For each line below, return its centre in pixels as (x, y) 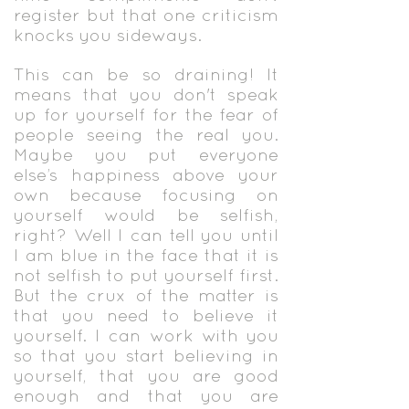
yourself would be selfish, (146, 215)
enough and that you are (146, 395)
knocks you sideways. (108, 35)
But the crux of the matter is (146, 295)
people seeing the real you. (146, 134)
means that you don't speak (146, 94)
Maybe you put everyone (146, 154)
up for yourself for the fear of (146, 114)
